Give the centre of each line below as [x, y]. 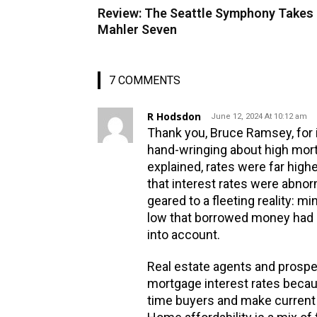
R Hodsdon [174, 116]
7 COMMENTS [145, 80]
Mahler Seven [137, 29]
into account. [184, 234]
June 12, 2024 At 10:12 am [259, 116]
